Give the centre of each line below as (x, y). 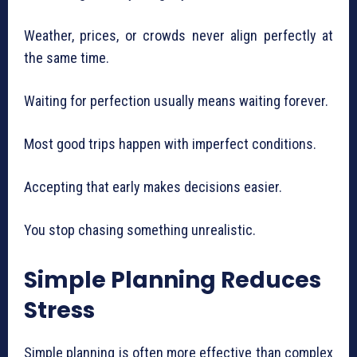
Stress (59, 311)
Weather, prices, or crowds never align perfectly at (178, 36)
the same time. (67, 58)
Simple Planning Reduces (173, 280)
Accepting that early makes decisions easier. (153, 187)
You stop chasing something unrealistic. (140, 230)
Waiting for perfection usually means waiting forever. (176, 101)
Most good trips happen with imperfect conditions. (170, 144)
